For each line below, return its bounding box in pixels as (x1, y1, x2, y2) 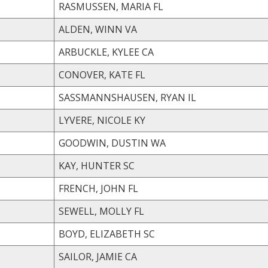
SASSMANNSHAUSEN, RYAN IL (188, 90, 196, 104)
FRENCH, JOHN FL (128, 181, 138, 195)
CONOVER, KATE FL (135, 68, 145, 81)
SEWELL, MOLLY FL (134, 204, 144, 218)
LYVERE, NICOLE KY (134, 113, 145, 127)
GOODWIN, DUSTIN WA (151, 136, 166, 150)
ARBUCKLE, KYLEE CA (142, 45, 154, 59)
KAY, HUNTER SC (123, 159, 135, 172)
